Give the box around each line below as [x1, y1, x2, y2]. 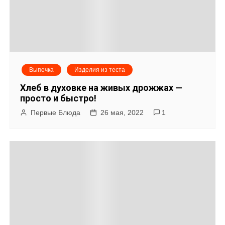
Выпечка [29, 66, 54, 73]
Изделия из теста [74, 66, 126, 73]
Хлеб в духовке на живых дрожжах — [20, 82, 183, 93]
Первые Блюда [31, 108, 81, 117]
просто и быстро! [20, 92, 97, 103]
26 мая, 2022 [100, 108, 144, 117]
